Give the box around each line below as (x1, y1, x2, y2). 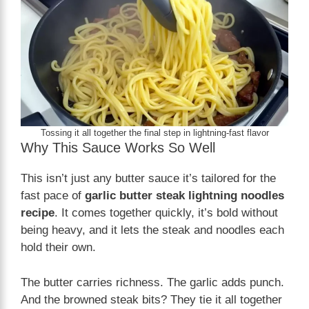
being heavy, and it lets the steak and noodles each (21, 223, 284, 237)
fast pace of (21, 189, 85, 203)
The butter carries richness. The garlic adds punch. (21, 275, 284, 289)
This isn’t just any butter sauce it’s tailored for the (21, 172, 276, 186)
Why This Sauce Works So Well (21, 140, 215, 156)
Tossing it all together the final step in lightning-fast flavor (40, 128, 269, 139)
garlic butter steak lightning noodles (85, 189, 284, 203)
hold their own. (21, 241, 96, 255)
